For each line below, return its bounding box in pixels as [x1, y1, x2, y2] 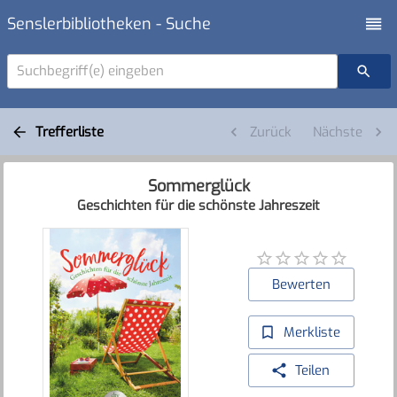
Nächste [312, 122, 362, 141]
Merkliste [284, 323, 341, 342]
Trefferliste [35, 122, 104, 141]
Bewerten [272, 276, 331, 294]
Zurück [249, 122, 292, 141]
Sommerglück [147, 175, 250, 197]
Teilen [294, 362, 330, 380]
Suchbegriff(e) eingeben [16, 62, 164, 81]
